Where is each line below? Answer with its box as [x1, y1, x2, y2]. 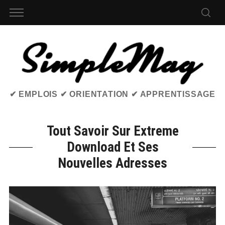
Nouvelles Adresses [58, 155, 167, 172]
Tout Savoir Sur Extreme [46, 123, 179, 140]
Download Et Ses [66, 139, 159, 156]
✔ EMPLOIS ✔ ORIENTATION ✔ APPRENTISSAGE [9, 90, 216, 99]
